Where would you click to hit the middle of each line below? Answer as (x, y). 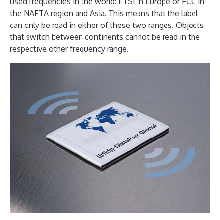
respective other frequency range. (69, 48)
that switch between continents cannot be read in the (105, 37)
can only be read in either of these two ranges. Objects (107, 25)
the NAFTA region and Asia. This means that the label (104, 13)
